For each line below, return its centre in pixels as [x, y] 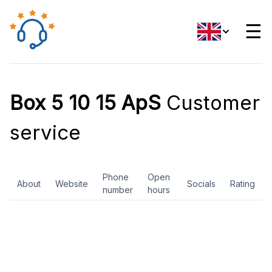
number [118, 190]
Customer [210, 103]
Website [72, 183]
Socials [201, 183]
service [45, 132]
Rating [243, 183]
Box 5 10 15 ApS [85, 103]
